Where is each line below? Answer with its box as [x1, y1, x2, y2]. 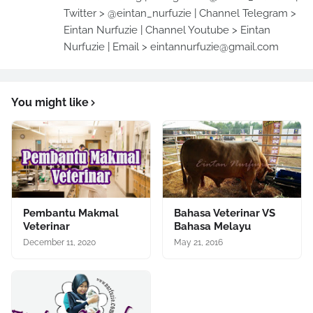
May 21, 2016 [174, 237, 223, 247]
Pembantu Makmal [23, 206, 119, 219]
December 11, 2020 [23, 237, 96, 247]
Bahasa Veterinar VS [174, 206, 275, 219]
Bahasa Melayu [174, 219, 251, 233]
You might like [11, 95, 89, 109]
